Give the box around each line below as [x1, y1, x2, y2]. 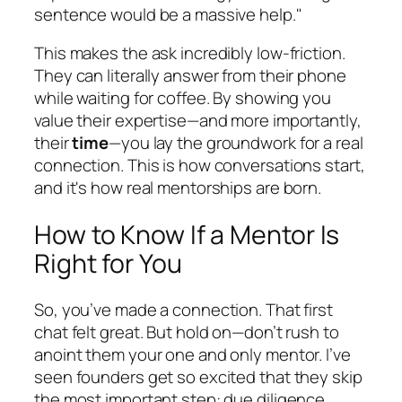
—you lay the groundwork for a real [109, 131, 363, 155]
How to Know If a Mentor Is [34, 216, 340, 252]
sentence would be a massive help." [34, 2, 302, 26]
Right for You [34, 245, 182, 281]
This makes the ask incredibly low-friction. [34, 41, 345, 66]
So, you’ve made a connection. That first [34, 298, 333, 322]
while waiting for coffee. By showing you [34, 86, 331, 110]
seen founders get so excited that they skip [34, 365, 363, 389]
